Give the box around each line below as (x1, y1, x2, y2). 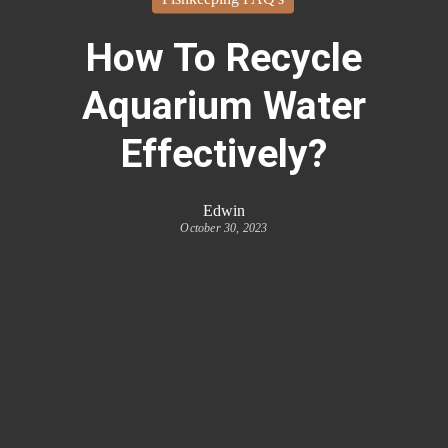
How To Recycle (85, 34, 362, 81)
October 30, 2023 (180, 220, 268, 235)
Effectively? (120, 130, 327, 177)
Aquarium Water (81, 82, 366, 129)
